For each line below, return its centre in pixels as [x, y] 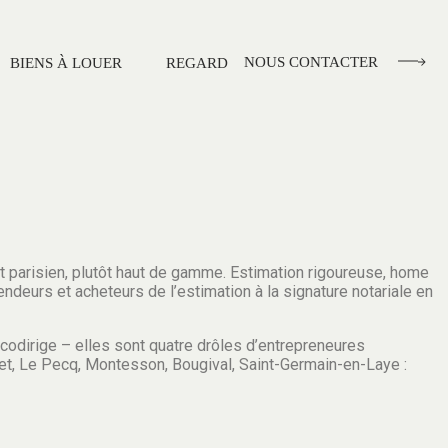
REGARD [197, 63]
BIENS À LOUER [66, 63]
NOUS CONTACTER [311, 62]
